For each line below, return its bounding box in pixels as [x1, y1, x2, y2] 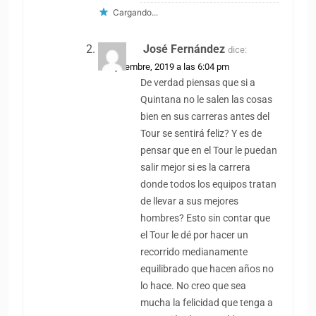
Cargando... [113, 6, 159, 18]
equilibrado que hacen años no [140, 262, 274, 275]
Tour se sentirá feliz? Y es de [140, 127, 262, 140]
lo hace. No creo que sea [140, 279, 247, 292]
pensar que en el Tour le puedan [140, 144, 278, 157]
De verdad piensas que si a [140, 76, 256, 89]
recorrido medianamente [140, 245, 248, 258]
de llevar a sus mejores [140, 195, 239, 207]
